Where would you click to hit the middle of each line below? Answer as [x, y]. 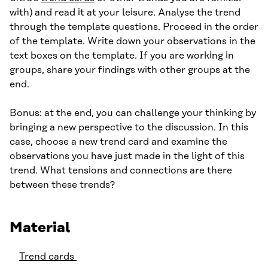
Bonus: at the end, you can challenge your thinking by [133, 113]
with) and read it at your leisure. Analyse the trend [125, 13]
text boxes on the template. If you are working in [122, 56]
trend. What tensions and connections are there [121, 170]
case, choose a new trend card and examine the [118, 142]
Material [40, 228]
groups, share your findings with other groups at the [130, 70]
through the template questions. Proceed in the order [134, 27]
